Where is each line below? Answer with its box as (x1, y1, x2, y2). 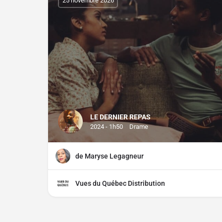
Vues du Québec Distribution (75, 179, 165, 188)
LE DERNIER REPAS (90, 113, 151, 121)
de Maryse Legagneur (75, 152, 144, 161)
